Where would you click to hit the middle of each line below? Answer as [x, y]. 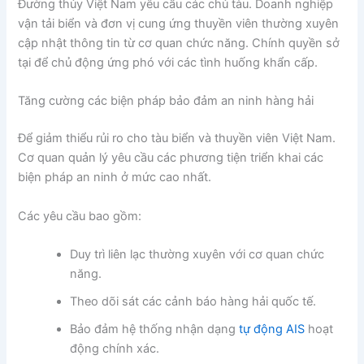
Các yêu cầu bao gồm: [80, 216]
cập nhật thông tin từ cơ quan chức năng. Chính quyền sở [179, 43]
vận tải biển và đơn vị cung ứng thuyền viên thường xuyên [179, 24]
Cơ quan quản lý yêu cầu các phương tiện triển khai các [171, 158]
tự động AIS [272, 329]
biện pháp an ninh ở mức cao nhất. [115, 178]
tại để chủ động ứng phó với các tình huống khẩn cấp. [168, 63]
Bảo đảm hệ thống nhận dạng [155, 329]
